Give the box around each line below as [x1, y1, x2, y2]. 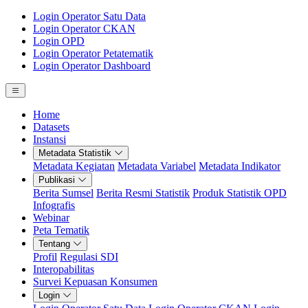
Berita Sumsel [33, 187, 93, 199]
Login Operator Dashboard [33, 60, 151, 71]
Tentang [38, 239, 70, 249]
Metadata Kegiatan [33, 160, 115, 172]
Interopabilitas [33, 263, 94, 275]
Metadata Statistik [38, 148, 111, 158]
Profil [33, 251, 57, 263]
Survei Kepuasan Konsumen [33, 276, 157, 287]
